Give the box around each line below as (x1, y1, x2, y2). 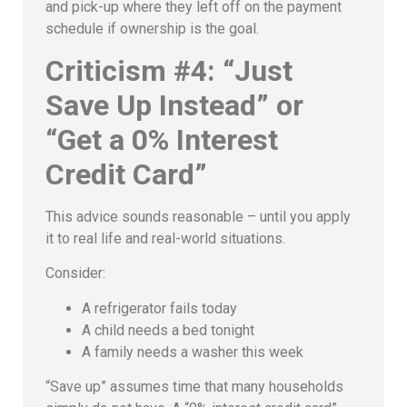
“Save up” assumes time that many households (45, 378, 343, 396)
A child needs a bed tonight (82, 321, 254, 339)
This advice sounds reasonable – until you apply (45, 207, 351, 225)
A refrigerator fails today (82, 299, 237, 317)
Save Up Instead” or (45, 87, 303, 123)
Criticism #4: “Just (45, 53, 293, 88)
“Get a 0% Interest (45, 122, 278, 157)
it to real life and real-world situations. (45, 229, 285, 247)
